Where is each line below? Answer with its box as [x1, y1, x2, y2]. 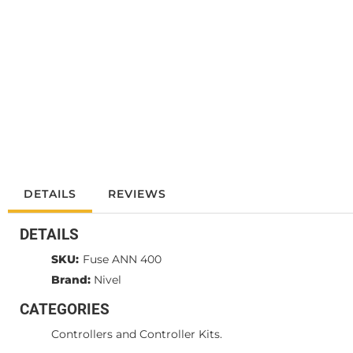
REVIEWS [108, 187, 166, 202]
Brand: [51, 273, 91, 288]
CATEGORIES [20, 300, 110, 319]
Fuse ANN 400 [83, 252, 162, 267]
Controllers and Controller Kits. [51, 327, 222, 342]
